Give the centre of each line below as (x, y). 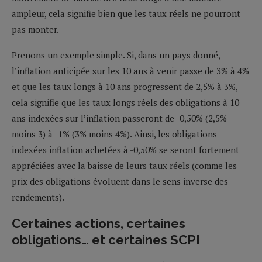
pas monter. (35, 29)
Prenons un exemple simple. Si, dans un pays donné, (116, 55)
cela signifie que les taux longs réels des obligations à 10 (125, 102)
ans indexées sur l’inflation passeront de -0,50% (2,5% (119, 118)
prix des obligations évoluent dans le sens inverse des (120, 181)
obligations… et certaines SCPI (106, 239)
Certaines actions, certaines (99, 223)
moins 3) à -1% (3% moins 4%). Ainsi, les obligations (114, 134)
